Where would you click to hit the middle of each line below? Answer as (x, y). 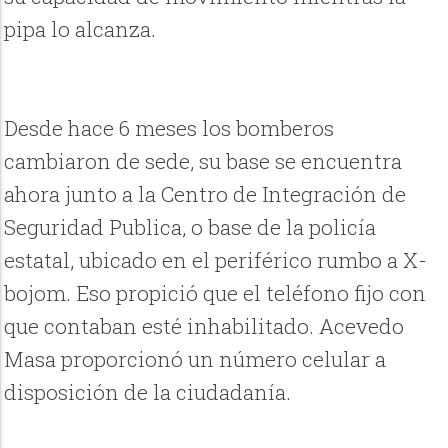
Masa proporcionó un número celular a (195, 359)
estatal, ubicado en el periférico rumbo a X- (216, 260)
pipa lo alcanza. (80, 29)
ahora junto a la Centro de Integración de (205, 194)
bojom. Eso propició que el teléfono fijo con (215, 293)
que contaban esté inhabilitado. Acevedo (204, 326)
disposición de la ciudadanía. (148, 392)
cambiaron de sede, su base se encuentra (203, 161)
